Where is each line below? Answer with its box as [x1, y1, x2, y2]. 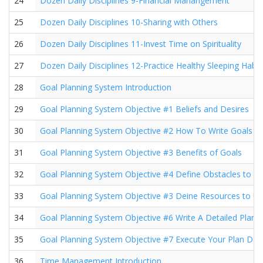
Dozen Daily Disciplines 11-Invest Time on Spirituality [40, 38, 241, 49]
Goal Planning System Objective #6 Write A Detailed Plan [40, 212, 256, 223]
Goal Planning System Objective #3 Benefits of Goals [40, 147, 242, 158]
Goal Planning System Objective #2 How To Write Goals [40, 125, 252, 136]
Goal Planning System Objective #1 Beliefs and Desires [40, 103, 249, 114]
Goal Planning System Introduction [40, 82, 171, 93]
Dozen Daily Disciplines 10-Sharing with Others [40, 16, 218, 28]
